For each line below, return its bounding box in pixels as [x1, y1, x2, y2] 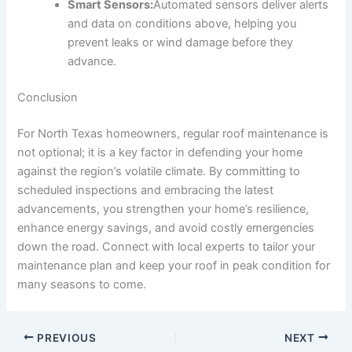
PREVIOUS [34, 331, 97, 344]
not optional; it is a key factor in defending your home [17, 145, 303, 159]
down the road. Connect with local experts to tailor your [17, 239, 316, 254]
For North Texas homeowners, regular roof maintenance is [17, 126, 329, 141]
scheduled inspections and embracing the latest [17, 182, 274, 197]
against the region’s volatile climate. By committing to [17, 163, 301, 178]
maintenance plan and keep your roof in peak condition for [17, 258, 331, 273]
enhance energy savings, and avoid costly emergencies [17, 220, 315, 235]
